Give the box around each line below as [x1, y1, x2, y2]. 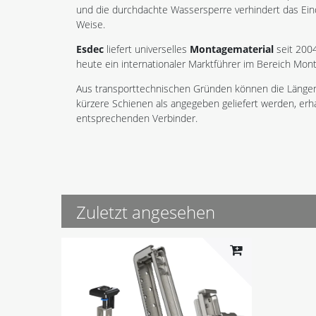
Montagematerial [190, 42, 274, 56]
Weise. [76, 17, 105, 31]
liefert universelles [104, 42, 190, 56]
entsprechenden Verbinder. [76, 111, 197, 125]
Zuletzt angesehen [76, 200, 215, 224]
